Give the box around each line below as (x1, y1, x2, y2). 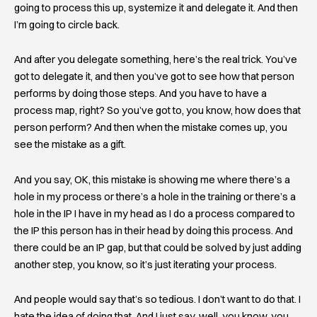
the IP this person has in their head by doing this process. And (14, 224, 293, 237)
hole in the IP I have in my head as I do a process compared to (14, 207, 295, 220)
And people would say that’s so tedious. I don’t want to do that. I (14, 293, 301, 306)
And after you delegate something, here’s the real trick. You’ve (14, 53, 297, 67)
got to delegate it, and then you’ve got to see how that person (14, 70, 294, 83)
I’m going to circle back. (14, 18, 120, 31)
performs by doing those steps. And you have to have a (14, 87, 267, 100)
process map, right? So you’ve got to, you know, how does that (14, 104, 301, 117)
